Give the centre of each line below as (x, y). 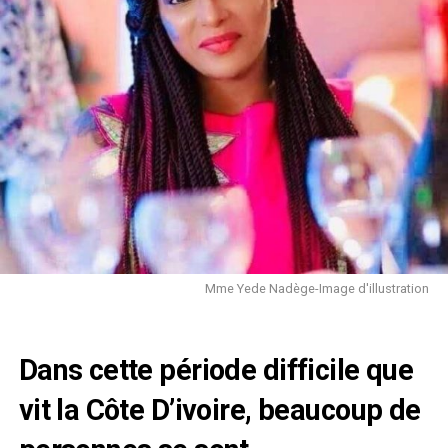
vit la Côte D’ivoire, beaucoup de (219, 409)
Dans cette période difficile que (216, 369)
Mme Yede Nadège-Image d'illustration (317, 288)
